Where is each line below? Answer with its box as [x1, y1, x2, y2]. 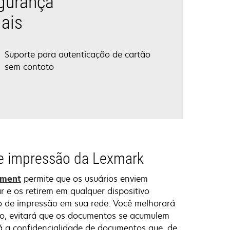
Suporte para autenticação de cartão [5, 49, 151, 61]
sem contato [5, 61, 54, 73]
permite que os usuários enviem [21, 173, 148, 185]
